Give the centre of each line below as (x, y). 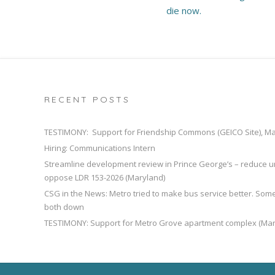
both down (64, 207)
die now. (184, 10)
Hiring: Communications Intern (100, 148)
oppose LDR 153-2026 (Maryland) (105, 177)
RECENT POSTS (87, 99)
